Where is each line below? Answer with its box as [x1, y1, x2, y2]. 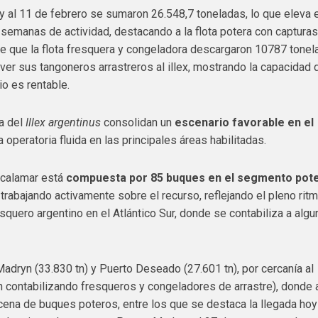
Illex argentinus [26, 116, 102, 129]
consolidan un [101, 116, 175, 129]
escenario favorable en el [175, 116, 314, 129]
